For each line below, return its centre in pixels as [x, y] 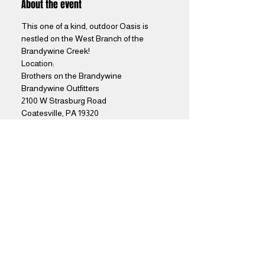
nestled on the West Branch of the [83, 38]
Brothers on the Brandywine [72, 76]
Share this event [53, 195]
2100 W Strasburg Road [64, 101]
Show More [43, 132]
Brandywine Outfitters [60, 88]
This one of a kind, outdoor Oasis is [86, 26]
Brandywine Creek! [56, 51]
